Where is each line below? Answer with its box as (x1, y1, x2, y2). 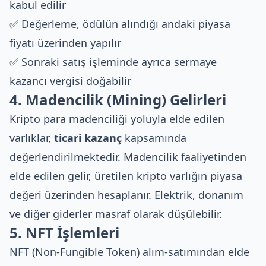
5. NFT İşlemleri (9, 223, 119, 242)
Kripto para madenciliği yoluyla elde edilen (9, 112, 224, 126)
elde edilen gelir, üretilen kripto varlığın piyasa (9, 169, 242, 183)
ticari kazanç (54, 131, 122, 145)
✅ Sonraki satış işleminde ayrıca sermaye (9, 55, 217, 69)
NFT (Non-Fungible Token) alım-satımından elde (9, 245, 249, 259)
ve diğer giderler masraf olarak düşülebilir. (9, 207, 222, 221)
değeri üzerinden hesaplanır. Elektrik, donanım (9, 188, 243, 202)
